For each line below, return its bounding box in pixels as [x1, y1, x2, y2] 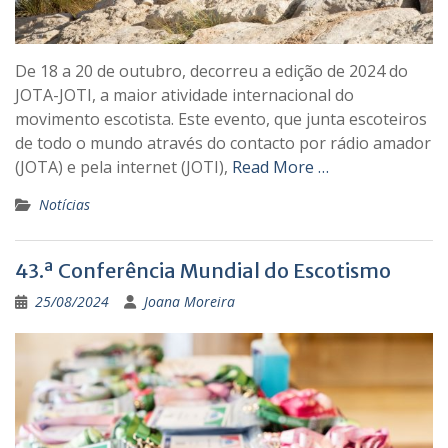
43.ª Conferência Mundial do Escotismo [15, 258, 391, 284]
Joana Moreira [144, 292, 235, 312]
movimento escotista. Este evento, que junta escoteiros [15, 108, 427, 131]
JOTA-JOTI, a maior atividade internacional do [15, 84, 354, 107]
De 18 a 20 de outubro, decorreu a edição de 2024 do [15, 60, 408, 83]
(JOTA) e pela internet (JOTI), [15, 156, 232, 179]
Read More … [232, 156, 329, 179]
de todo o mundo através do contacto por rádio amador [15, 132, 431, 155]
